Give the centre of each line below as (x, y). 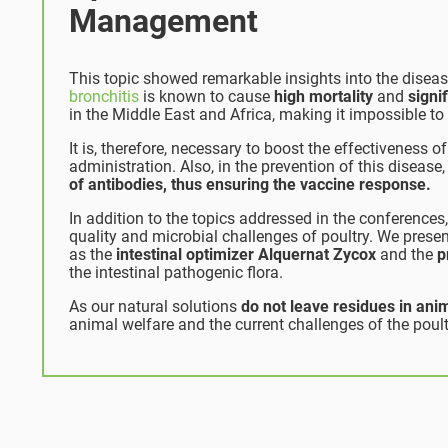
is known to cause (206, 97)
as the (92, 255)
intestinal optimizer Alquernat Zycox (246, 255)
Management (163, 21)
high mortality (323, 97)
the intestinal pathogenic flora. (176, 273)
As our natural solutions (155, 307)
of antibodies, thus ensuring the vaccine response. (250, 185)
